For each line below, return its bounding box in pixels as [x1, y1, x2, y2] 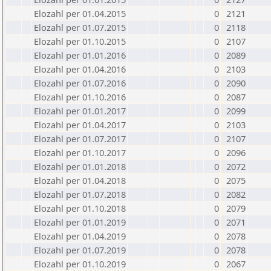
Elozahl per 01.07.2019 [34, 244, 126, 256]
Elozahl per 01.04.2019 [34, 230, 126, 242]
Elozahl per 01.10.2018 [34, 202, 126, 214]
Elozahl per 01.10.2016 [34, 91, 126, 103]
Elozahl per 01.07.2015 [34, 21, 126, 33]
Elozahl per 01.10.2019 [34, 258, 126, 270]
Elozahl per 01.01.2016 [34, 49, 126, 61]
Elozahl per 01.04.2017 [34, 119, 126, 131]
